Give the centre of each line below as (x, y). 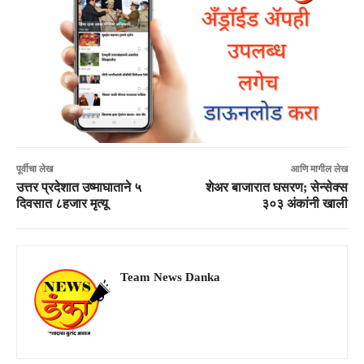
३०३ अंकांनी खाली (304, 203)
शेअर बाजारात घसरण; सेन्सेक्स (276, 187)
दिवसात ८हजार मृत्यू (62, 203)
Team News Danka (170, 277)
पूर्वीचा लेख (35, 169)
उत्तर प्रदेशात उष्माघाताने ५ (79, 187)
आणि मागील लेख (319, 169)
